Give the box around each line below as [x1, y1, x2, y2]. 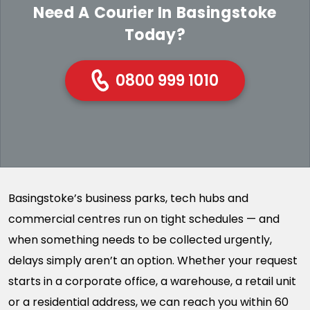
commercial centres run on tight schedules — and [8, 211, 280, 227]
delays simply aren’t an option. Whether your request [8, 253, 298, 268]
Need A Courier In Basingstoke [33, 1, 277, 24]
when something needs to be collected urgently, [8, 232, 272, 248]
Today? [124, 24, 186, 46]
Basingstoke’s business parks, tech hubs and [8, 190, 248, 206]
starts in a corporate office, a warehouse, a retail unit [8, 273, 296, 289]
